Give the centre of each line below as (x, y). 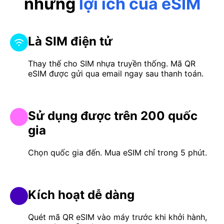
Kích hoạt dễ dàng (81, 194)
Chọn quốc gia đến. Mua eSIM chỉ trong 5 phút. (117, 153)
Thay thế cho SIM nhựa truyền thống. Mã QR (112, 64)
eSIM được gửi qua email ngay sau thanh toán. (116, 74)
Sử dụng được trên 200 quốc (113, 116)
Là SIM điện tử (70, 41)
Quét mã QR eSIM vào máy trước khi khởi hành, (117, 217)
